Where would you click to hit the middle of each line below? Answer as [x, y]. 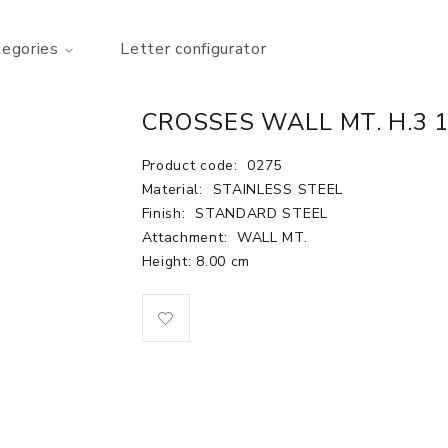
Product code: [192, 165]
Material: [174, 189]
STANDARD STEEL [261, 213]
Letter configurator [193, 49]
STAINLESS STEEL [277, 189]
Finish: [166, 213]
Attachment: [186, 237]
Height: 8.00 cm [195, 261]
